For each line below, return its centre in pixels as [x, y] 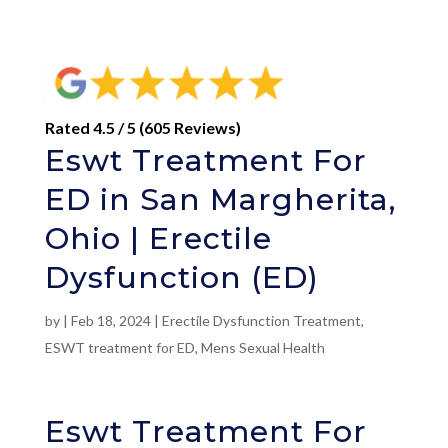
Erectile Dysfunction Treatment [261, 320]
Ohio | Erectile [158, 238]
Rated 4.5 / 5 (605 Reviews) [142, 127]
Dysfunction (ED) [181, 277]
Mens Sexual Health [262, 347]
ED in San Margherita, [220, 199]
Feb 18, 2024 [110, 320]
